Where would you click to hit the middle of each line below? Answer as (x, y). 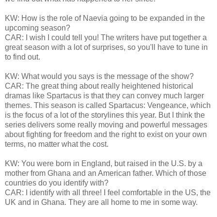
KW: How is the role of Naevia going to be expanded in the (105, 18)
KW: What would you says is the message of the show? (99, 76)
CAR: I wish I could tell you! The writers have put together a (106, 37)
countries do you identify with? (57, 183)
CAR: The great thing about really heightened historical (99, 86)
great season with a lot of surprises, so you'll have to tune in (106, 47)
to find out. (23, 57)
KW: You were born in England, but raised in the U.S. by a (104, 163)
